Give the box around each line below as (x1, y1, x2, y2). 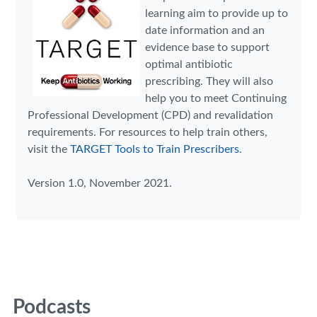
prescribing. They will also (145, 75, 273, 87)
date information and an (145, 24, 265, 36)
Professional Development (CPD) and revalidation (28, 109, 273, 121)
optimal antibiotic (145, 58, 233, 70)
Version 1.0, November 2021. (28, 177, 172, 189)
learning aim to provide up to (145, 7, 288, 19)
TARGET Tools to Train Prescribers (70, 143, 239, 155)
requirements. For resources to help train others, (28, 126, 267, 138)
